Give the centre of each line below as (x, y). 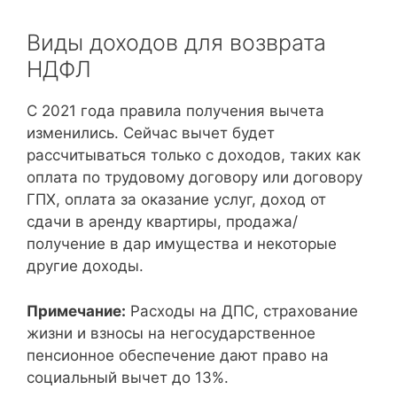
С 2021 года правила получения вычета (175, 111)
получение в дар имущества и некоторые (182, 244)
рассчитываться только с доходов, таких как (194, 155)
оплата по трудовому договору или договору (195, 177)
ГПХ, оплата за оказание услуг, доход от (176, 199)
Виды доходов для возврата (176, 43)
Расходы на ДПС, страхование (242, 311)
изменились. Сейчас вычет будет (151, 133)
